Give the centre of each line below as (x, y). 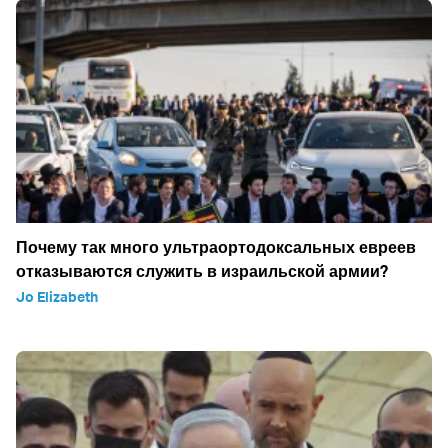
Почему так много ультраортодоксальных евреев (216, 247)
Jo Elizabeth (57, 297)
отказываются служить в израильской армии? (202, 271)
